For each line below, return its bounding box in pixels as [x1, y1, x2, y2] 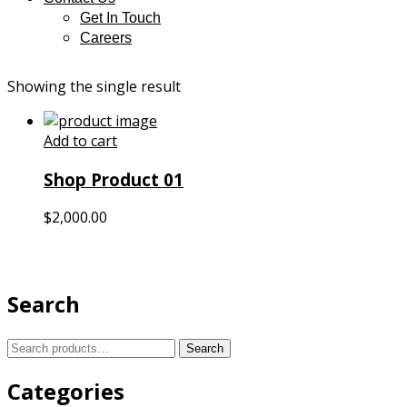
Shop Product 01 [44, 167, 184, 191]
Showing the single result [7, 76, 181, 96]
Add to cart [44, 131, 117, 151]
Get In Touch [80, 10, 161, 25]
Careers [80, 30, 132, 45]
